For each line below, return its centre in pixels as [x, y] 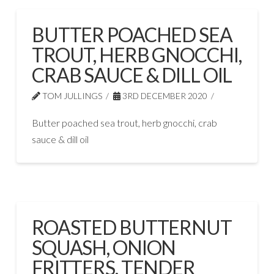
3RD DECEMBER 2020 [164, 95]
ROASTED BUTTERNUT [131, 227]
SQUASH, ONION [104, 247]
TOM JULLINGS [71, 95]
